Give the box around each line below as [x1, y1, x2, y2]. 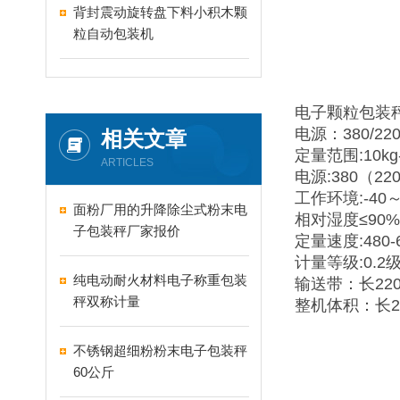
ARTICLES [101, 156, 154, 169]
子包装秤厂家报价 [73, 223, 180, 238]
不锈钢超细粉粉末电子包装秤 [73, 343, 247, 358]
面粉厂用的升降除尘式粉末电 [73, 202, 247, 217]
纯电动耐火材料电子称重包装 [73, 272, 247, 287]
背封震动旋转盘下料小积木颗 [73, 4, 247, 20]
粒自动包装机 [73, 26, 154, 41]
